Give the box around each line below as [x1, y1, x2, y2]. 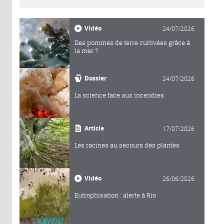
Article [84, 123, 104, 132]
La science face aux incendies [74, 91, 164, 99]
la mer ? [74, 46, 98, 54]
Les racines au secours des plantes [74, 141, 179, 149]
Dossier [84, 73, 106, 82]
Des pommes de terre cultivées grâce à [74, 38, 190, 46]
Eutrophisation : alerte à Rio [74, 191, 156, 199]
